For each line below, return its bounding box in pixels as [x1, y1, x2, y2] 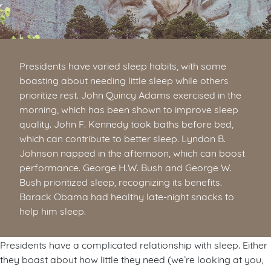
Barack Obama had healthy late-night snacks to [19, 189, 234, 203]
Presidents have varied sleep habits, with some [19, 59, 226, 72]
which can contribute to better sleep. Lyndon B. [19, 131, 226, 145]
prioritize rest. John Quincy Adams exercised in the [19, 88, 241, 101]
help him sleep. [19, 204, 86, 217]
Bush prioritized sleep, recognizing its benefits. [19, 175, 222, 188]
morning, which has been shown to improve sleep [19, 102, 238, 116]
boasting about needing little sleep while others [19, 73, 229, 87]
